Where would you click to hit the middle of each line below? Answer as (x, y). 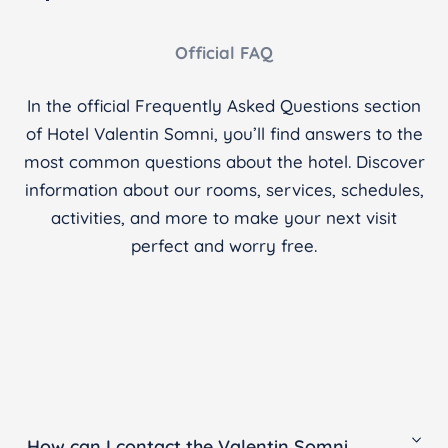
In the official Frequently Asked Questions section (224, 105)
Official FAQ (224, 52)
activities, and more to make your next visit (224, 217)
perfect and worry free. (224, 245)
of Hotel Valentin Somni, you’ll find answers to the (224, 133)
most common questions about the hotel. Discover (224, 161)
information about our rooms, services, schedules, (224, 189)
